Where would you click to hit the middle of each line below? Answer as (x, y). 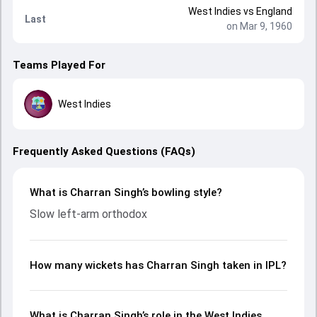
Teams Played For (59, 65)
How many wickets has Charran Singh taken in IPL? (158, 265)
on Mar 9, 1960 (259, 26)
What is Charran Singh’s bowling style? (126, 192)
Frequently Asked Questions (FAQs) (104, 151)
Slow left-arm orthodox (88, 214)
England (274, 11)
